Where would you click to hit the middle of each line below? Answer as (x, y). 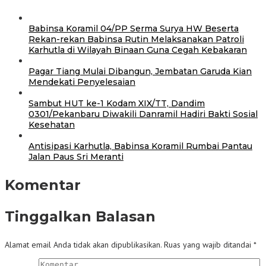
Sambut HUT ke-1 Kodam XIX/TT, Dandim (117, 103)
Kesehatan (52, 124)
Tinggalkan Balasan (80, 216)
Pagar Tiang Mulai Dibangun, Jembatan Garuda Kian (140, 71)
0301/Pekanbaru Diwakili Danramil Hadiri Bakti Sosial (143, 114)
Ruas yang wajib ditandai (209, 244)
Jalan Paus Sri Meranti (76, 156)
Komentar (43, 185)
